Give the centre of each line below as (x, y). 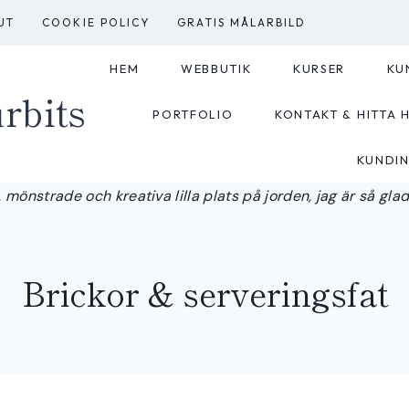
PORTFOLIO (193, 114)
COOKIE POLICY (96, 22)
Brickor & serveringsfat (204, 292)
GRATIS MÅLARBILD (242, 22)
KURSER (319, 68)
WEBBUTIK (216, 68)
